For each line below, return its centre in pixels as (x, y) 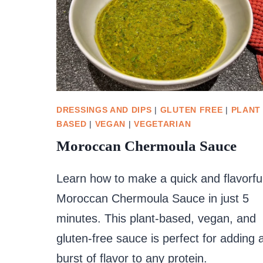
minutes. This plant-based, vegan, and (156, 218)
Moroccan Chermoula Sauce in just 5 (153, 198)
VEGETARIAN (163, 124)
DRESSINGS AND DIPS (104, 109)
